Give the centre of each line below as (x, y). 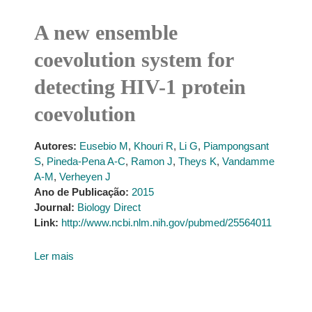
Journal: (54, 207)
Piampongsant (236, 146)
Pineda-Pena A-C (86, 161)
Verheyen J (85, 177)
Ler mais (54, 256)
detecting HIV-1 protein (140, 87)
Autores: (55, 146)
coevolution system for (133, 60)
